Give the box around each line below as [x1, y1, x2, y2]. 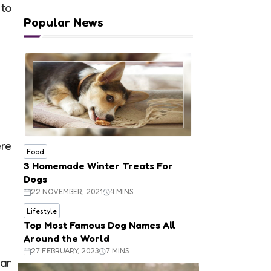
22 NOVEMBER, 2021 [31, 187, 103, 197]
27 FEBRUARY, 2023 [31, 246, 99, 256]
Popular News [24, 15, 104, 30]
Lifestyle [27, 206, 57, 216]
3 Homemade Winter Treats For [24, 160, 174, 172]
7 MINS [106, 246, 129, 256]
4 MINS [110, 187, 134, 197]
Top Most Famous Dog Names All [24, 219, 176, 232]
